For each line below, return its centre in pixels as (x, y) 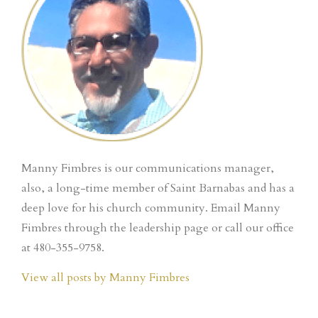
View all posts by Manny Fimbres (105, 278)
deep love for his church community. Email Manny (151, 208)
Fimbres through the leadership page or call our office (158, 228)
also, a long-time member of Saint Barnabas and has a (158, 188)
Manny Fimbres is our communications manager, (148, 168)
